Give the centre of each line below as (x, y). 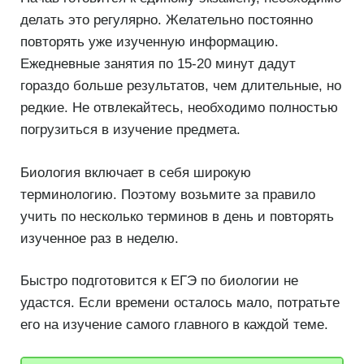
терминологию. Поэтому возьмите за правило (168, 194)
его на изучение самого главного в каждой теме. (174, 325)
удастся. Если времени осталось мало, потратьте (180, 303)
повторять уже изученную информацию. (149, 42)
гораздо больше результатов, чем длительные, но (181, 86)
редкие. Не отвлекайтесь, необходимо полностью (179, 108)
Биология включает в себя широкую (136, 172)
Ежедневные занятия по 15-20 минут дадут (158, 64)
